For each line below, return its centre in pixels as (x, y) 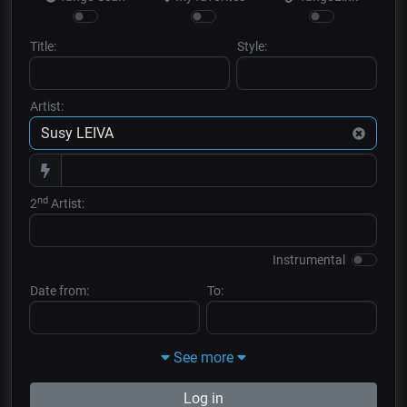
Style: (252, 47)
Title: (43, 47)
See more (203, 358)
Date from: (60, 290)
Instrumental (309, 259)
